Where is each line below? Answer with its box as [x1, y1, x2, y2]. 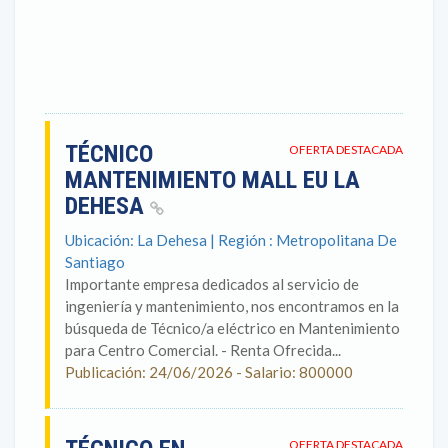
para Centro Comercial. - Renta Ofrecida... [65, 341, 341, 359]
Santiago [65, 253, 125, 271]
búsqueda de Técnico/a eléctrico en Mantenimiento [65, 319, 400, 337]
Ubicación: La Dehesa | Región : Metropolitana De [65, 231, 397, 249]
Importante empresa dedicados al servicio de [65, 275, 359, 293]
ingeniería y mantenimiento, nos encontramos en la [65, 297, 399, 315]
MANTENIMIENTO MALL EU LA [65, 166, 360, 194]
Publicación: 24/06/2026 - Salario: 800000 [65, 363, 353, 381]
